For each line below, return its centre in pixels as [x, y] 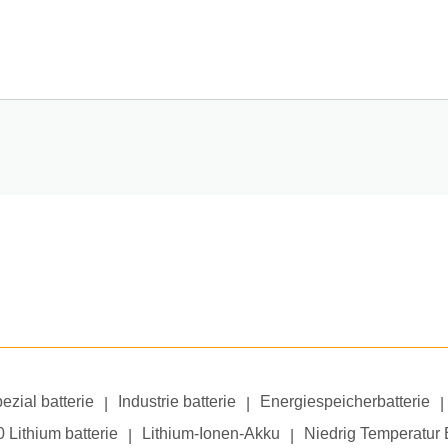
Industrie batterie [177, 401]
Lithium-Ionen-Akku [211, 433]
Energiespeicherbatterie [345, 401]
